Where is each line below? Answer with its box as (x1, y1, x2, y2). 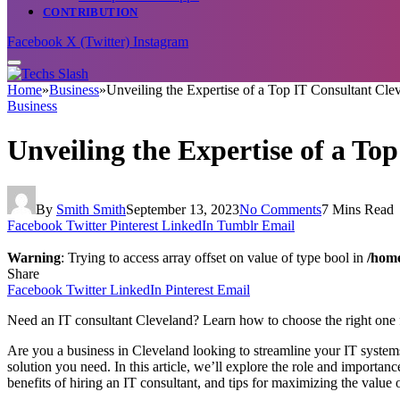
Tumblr (217, 217, 258, 233)
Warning (7, 249, 61, 265)
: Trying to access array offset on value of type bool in (61, 249, 367, 265)
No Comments (239, 201, 321, 217)
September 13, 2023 (126, 201, 239, 217)
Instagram (133, 34, 188, 50)
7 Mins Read (321, 201, 394, 217)
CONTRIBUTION (43, 5, 138, 20)
